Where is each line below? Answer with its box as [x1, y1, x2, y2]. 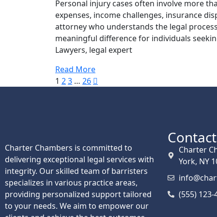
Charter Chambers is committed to [5, 142, 132, 153]
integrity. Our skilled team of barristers [5, 166, 148, 176]
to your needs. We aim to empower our [5, 201, 149, 211]
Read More [55, 64, 95, 75]
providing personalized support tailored [5, 189, 152, 200]
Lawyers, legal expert [55, 45, 132, 55]
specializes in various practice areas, [5, 177, 138, 188]
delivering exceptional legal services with [5, 154, 154, 165]
